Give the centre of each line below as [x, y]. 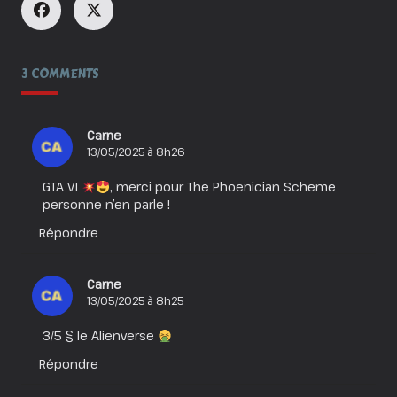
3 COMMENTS [60, 74]
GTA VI [62, 187]
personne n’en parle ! [106, 205]
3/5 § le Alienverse [100, 336]
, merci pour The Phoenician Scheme [222, 187]
